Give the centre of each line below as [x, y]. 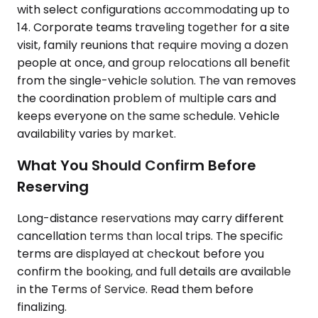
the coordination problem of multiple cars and [147, 99]
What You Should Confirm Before [137, 165]
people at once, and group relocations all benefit [154, 63]
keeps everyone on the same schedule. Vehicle [148, 116]
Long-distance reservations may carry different [150, 218]
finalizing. [42, 307]
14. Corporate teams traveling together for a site [153, 28]
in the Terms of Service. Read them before [135, 289]
